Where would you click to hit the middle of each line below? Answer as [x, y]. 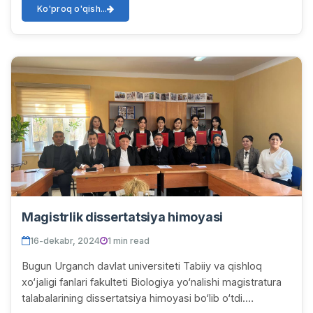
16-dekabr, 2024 [65, 240]
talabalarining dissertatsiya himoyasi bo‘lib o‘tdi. [133, 298]
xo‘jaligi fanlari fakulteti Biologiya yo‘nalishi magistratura [152, 282]
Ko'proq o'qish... [72, 8]
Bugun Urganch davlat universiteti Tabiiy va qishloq [142, 265]
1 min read [129, 240]
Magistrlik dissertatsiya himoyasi [123, 217]
